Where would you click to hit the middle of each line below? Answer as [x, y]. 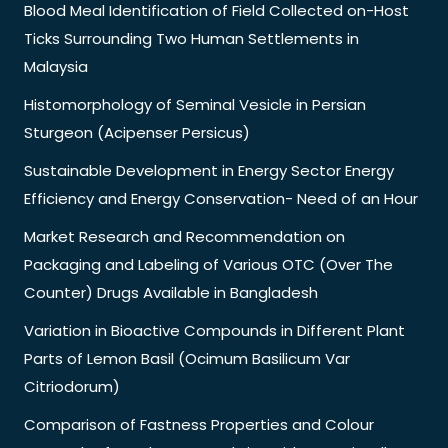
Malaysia [56, 66]
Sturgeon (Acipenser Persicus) [137, 132]
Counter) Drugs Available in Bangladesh [171, 292]
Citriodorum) [72, 386]
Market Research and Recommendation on [184, 236]
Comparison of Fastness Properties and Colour [199, 424]
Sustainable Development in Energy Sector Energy [209, 170]
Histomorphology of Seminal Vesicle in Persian [195, 104]
